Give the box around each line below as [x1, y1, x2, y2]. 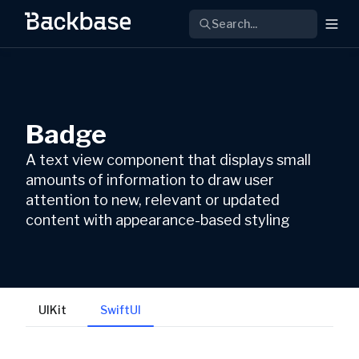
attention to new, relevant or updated [26, 191, 280, 208]
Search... [212, 16, 257, 30]
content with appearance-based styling [26, 211, 290, 228]
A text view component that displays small [26, 151, 311, 168]
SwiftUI [100, 302, 141, 317]
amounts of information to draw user [26, 171, 274, 188]
